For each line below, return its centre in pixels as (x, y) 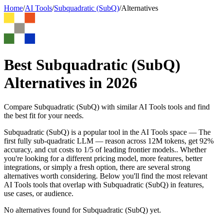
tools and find (188, 107)
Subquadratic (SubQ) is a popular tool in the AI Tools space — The (107, 132)
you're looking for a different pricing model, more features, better (103, 158)
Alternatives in (55, 83)
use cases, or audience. (39, 193)
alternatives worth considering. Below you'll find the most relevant (106, 176)
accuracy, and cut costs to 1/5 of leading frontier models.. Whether (105, 149)
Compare (19, 107)
